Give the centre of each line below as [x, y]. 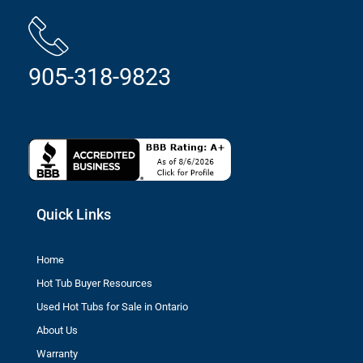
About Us [57, 330]
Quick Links [74, 215]
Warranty [57, 353]
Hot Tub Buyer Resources [94, 283]
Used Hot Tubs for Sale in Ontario [112, 306]
